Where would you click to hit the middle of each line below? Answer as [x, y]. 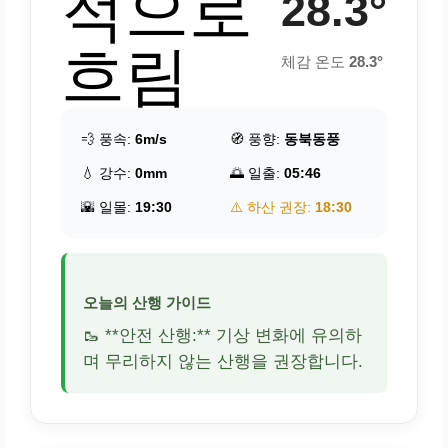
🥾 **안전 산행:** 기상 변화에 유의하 [222, 335]
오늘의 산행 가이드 [147, 302]
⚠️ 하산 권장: [272, 207]
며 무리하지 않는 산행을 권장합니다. [223, 361]
